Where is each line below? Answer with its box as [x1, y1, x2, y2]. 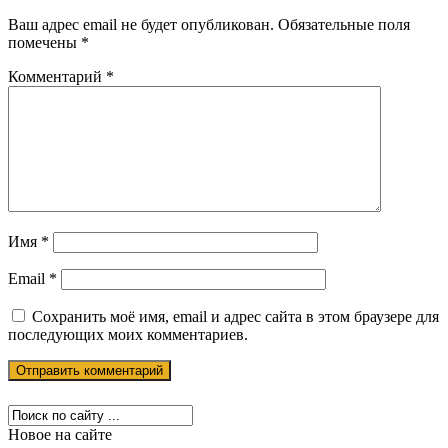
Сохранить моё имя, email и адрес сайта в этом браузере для [32, 307, 439, 325]
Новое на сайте [8, 425, 112, 443]
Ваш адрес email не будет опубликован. [8, 15, 274, 33]
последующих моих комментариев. [8, 325, 248, 343]
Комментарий [8, 67, 106, 85]
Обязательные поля [278, 15, 410, 33]
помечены [8, 33, 81, 51]
